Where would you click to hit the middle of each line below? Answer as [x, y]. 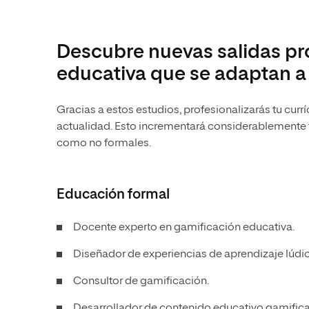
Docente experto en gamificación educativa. [184, 228]
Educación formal [113, 195]
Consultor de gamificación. [141, 281]
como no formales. [104, 143]
